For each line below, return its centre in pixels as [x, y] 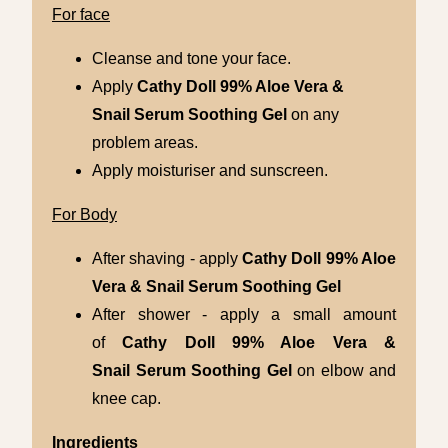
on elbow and [346, 371]
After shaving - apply [167, 259]
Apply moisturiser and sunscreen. [210, 171]
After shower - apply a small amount [244, 315]
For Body [84, 215]
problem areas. [145, 143]
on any [315, 115]
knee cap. [126, 399]
